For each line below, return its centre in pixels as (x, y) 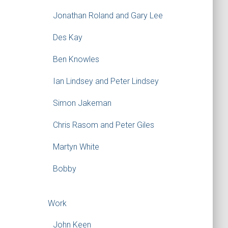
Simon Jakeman (82, 103)
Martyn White (76, 147)
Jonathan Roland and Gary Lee (108, 16)
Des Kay (67, 37)
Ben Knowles (76, 59)
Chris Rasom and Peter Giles (103, 125)
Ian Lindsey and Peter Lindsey (106, 81)
